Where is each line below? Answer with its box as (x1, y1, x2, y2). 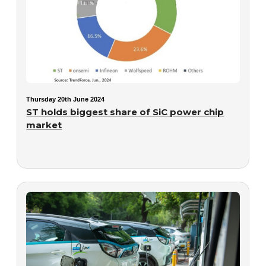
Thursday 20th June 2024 (26, 95, 105, 103)
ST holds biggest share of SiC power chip (26, 106, 224, 118)
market (26, 119, 62, 131)
